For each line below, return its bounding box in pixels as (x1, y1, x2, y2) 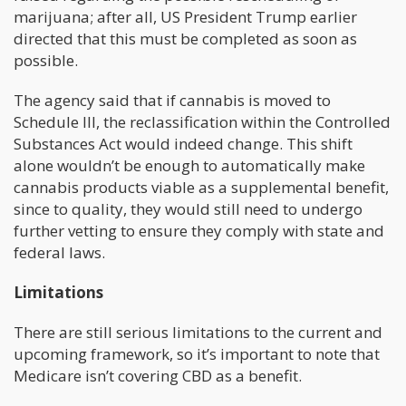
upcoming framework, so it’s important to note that (14, 343, 380, 364)
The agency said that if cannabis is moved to (14, 89, 331, 111)
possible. (14, 49, 78, 71)
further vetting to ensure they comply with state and (14, 219, 384, 241)
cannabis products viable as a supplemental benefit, (14, 176, 389, 198)
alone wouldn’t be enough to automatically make (14, 154, 365, 176)
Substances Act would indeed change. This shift (14, 132, 353, 154)
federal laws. (14, 241, 105, 263)
